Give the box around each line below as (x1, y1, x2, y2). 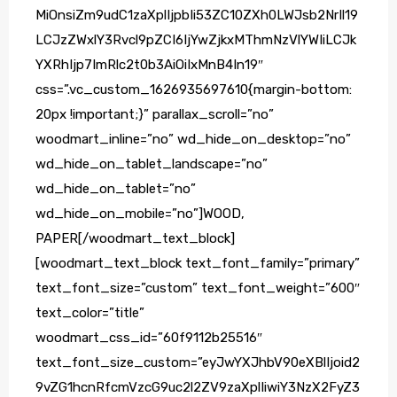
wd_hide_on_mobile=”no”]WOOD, (35, 206, 245, 222)
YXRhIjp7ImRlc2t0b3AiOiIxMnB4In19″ (35, 57, 263, 74)
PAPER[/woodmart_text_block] (35, 230, 235, 247)
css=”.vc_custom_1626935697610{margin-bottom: (35, 82, 352, 98)
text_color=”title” (35, 305, 144, 322)
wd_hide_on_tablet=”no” (35, 181, 196, 198)
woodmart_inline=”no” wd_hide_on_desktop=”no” (35, 131, 351, 148)
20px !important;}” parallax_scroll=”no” (35, 106, 274, 123)
